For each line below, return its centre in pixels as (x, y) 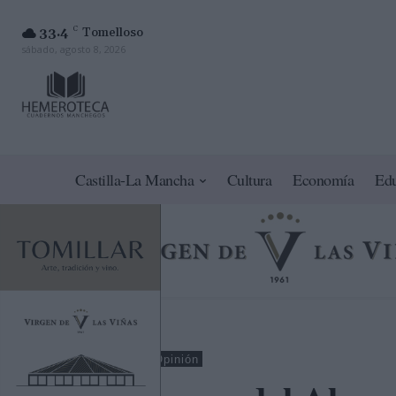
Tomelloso (113, 32)
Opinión (176, 360)
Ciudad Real (107, 360)
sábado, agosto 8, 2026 (73, 49)
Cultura (249, 180)
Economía (324, 180)
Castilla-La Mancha (135, 180)
